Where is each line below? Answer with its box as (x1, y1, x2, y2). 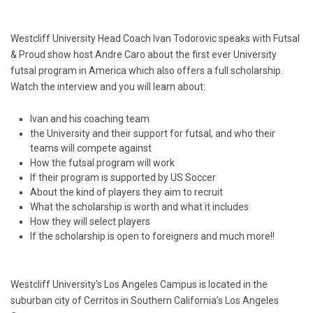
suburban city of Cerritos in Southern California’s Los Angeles (10, 295, 279, 307)
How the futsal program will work (30, 157, 175, 169)
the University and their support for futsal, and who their (30, 128, 275, 140)
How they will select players (30, 216, 150, 228)
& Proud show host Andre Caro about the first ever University (10, 49, 277, 61)
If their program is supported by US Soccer (30, 172, 216, 184)
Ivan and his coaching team (30, 113, 150, 125)
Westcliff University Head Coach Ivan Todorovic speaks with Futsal (10, 33, 300, 45)
